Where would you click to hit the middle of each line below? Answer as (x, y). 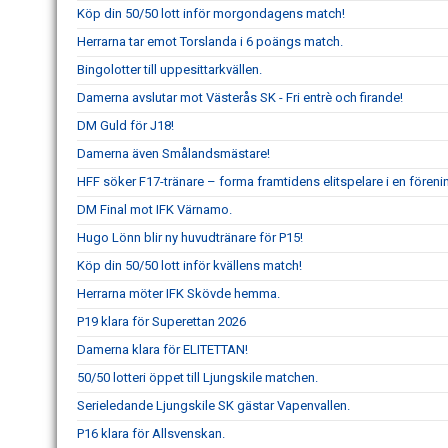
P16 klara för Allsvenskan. (151, 433)
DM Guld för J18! (125, 125)
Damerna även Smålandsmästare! (173, 153)
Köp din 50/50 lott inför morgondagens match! (211, 13)
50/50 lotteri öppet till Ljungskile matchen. (197, 377)
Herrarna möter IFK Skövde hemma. (178, 293)
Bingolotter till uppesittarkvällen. (169, 69)
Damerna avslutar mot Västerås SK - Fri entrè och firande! (240, 97)
